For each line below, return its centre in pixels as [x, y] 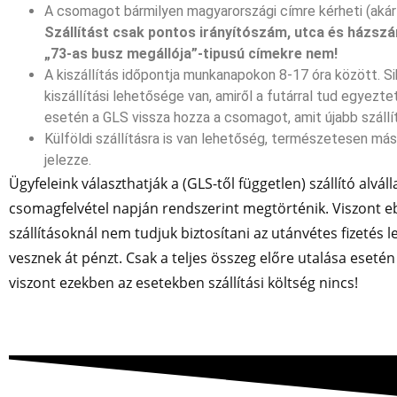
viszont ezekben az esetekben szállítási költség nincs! [183, 283]
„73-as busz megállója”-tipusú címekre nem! [191, 54]
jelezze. [68, 160]
